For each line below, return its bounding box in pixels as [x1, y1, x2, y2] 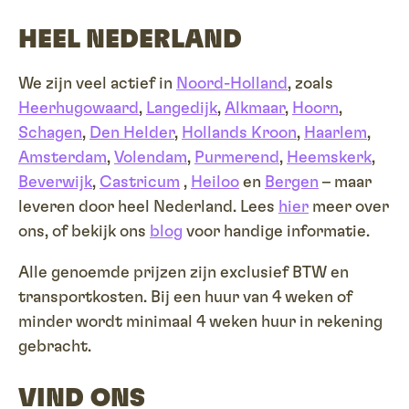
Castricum [100, 172, 180, 194]
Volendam [114, 147, 187, 169]
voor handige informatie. [183, 221, 370, 243]
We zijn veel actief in [18, 73, 176, 95]
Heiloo [191, 172, 239, 194]
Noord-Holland [176, 73, 288, 95]
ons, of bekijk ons [18, 221, 150, 243]
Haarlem [304, 122, 367, 144]
